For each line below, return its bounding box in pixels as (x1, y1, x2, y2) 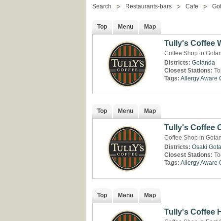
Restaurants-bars (125, 3, 172, 10)
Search (92, 3, 111, 10)
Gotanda (192, 59, 215, 66)
